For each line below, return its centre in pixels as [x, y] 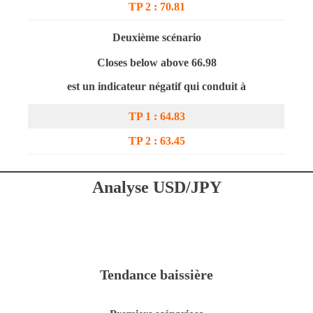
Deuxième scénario [156, 37]
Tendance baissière [156, 275]
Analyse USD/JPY [156, 187]
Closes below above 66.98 [156, 63]
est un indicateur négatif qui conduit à [156, 86]
